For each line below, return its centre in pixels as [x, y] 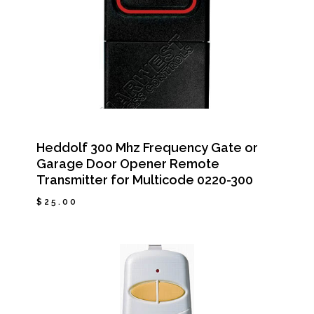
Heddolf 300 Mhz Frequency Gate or [147, 147]
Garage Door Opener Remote [128, 163]
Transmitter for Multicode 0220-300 [144, 179]
